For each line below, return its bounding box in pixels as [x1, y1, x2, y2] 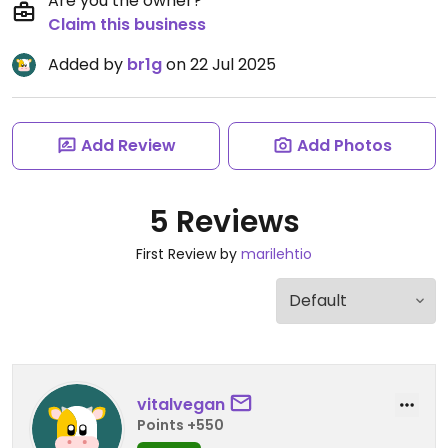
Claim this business [48, 13, 206, 36]
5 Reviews [148, 201, 300, 243]
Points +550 [137, 414, 224, 435]
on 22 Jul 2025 [162, 53, 276, 76]
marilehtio [241, 244, 312, 264]
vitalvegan [137, 392, 225, 416]
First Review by [136, 244, 241, 264]
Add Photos [296, 134, 392, 157]
